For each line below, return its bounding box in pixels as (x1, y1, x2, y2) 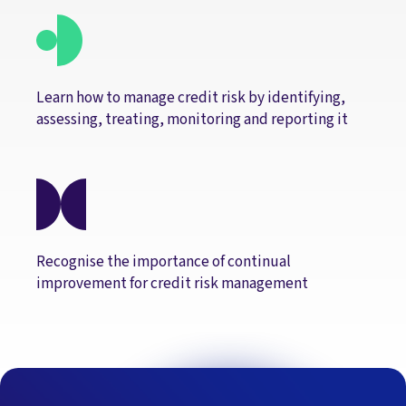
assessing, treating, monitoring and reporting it (36, 108, 348, 131)
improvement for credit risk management (36, 271, 308, 295)
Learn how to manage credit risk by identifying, (36, 86, 345, 110)
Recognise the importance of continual (36, 249, 291, 273)
